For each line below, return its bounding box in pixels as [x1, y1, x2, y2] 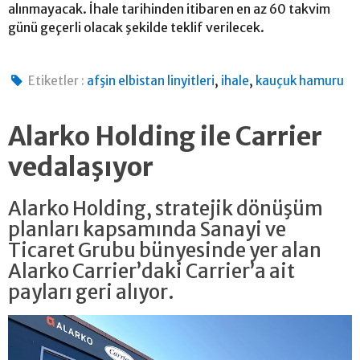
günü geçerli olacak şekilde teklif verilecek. [8, 18, 267, 35]
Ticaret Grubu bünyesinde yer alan [8, 237, 321, 263]
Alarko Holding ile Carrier [8, 120, 322, 153]
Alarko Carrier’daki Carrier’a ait [8, 258, 295, 284]
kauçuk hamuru [256, 72, 345, 88]
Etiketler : [28, 72, 85, 88]
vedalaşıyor [8, 150, 153, 183]
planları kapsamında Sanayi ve [8, 216, 286, 242]
